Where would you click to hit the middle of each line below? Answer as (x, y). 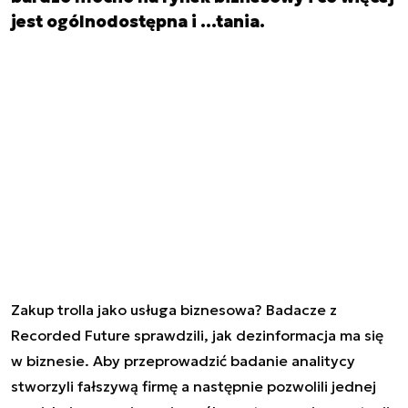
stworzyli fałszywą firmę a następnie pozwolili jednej (194, 386)
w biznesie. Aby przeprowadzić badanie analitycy (183, 360)
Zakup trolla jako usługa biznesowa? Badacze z (174, 309)
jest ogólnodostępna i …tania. (138, 21)
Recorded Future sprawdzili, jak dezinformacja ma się (197, 335)
